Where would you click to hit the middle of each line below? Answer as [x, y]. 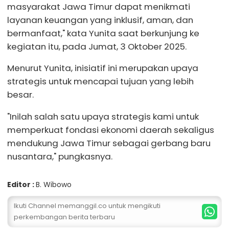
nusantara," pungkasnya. [60, 157]
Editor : [21, 184]
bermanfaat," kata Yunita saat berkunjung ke [103, 33]
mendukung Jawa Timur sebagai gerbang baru [109, 143]
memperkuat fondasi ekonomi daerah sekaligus [111, 130]
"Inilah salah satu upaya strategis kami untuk [103, 117]
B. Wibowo [54, 184]
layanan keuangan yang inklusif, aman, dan [100, 20]
